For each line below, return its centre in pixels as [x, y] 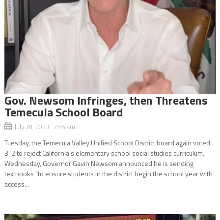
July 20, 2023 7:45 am [44, 126]
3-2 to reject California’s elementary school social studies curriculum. [104, 153]
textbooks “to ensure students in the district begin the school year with [108, 173]
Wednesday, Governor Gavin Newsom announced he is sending [99, 163]
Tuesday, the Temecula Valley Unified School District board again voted [107, 142]
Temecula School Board [63, 112]
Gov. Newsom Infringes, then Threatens [106, 100]
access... [16, 184]
